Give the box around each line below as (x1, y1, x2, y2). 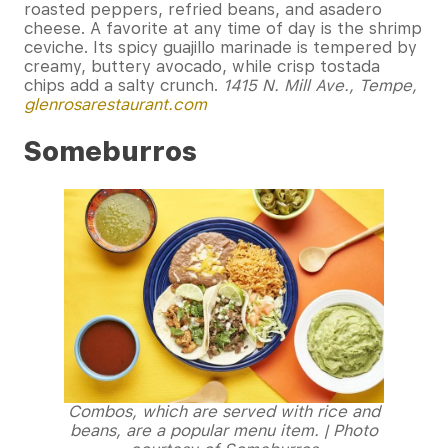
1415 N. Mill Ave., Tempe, (223, 76, 417, 96)
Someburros (24, 136, 197, 168)
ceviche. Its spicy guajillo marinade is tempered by (24, 38, 417, 58)
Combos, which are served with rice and (68, 402, 380, 422)
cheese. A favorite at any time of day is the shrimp (24, 19, 422, 39)
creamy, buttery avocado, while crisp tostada (24, 57, 380, 77)
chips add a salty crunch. (24, 76, 223, 96)
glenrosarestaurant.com (24, 95, 207, 115)
